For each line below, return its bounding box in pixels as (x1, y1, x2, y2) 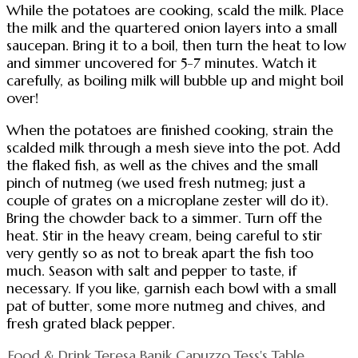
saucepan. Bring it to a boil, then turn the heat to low (6, 37, 346, 55)
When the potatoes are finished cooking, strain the (6, 121, 333, 139)
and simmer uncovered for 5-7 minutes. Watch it (6, 54, 316, 73)
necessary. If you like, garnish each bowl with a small (6, 280, 336, 297)
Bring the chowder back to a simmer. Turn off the (6, 209, 322, 227)
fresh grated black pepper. (6, 315, 175, 332)
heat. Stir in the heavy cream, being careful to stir (6, 227, 322, 245)
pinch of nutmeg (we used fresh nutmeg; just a (6, 174, 305, 192)
